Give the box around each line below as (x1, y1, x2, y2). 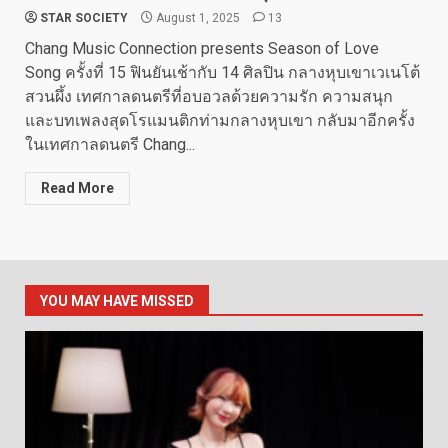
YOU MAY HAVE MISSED (40, 293, 194, 309)
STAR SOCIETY (40, 11, 128, 25)
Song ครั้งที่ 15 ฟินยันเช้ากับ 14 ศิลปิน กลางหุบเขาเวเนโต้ (25, 63, 420, 82)
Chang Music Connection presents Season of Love (25, 39, 379, 58)
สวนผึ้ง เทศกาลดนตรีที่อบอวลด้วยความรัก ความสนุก (25, 87, 393, 106)
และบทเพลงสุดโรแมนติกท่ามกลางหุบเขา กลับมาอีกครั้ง (25, 111, 415, 130)
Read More (41, 180, 114, 196)
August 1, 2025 (153, 11, 243, 25)
